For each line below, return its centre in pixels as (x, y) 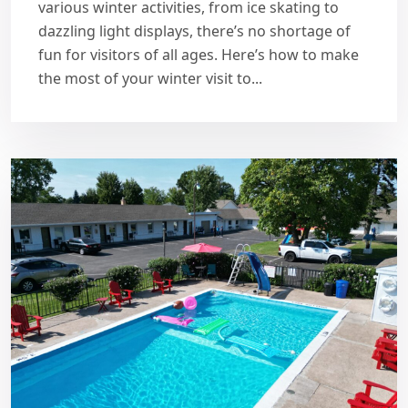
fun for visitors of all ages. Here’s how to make (199, 54)
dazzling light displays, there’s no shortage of (194, 31)
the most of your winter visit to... (150, 78)
